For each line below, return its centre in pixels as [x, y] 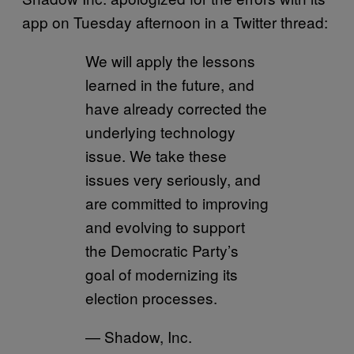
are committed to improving [177, 203]
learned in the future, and [170, 84]
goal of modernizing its [162, 274]
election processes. [151, 298]
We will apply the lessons [170, 60]
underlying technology [160, 132]
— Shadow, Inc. [139, 336]
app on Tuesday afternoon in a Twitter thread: [175, 22]
